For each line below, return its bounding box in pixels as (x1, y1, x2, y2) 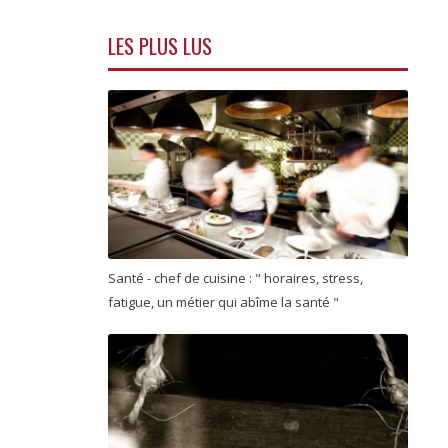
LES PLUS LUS (108, 30, 212, 62)
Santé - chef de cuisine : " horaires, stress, (108, 269, 363, 288)
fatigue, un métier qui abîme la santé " (108, 293, 342, 312)
